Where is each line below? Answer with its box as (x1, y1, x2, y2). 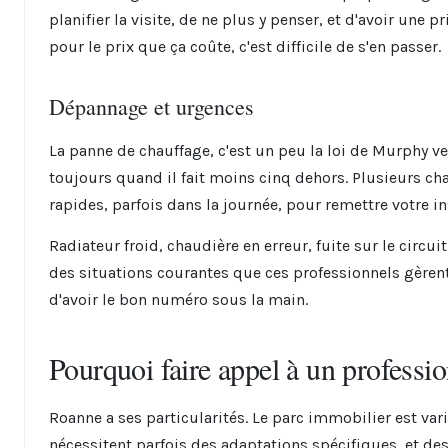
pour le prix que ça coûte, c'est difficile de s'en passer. (49, 37, 441, 56)
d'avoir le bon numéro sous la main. (49, 290, 308, 309)
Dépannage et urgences (49, 92, 254, 121)
